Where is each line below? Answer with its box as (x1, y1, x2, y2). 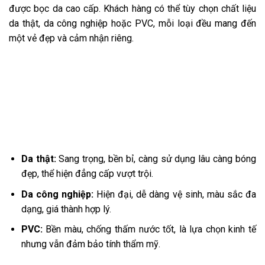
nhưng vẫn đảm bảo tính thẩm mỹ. (21, 238, 160, 250)
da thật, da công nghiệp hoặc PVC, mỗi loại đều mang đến (9, 17, 256, 29)
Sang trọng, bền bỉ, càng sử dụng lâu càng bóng (56, 153, 257, 165)
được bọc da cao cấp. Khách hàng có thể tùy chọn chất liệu (9, 2, 256, 14)
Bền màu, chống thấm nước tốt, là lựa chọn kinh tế (42, 224, 256, 235)
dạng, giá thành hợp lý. (21, 203, 111, 215)
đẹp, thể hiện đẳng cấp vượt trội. (21, 168, 153, 180)
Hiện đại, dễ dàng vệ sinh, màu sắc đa (93, 188, 256, 200)
